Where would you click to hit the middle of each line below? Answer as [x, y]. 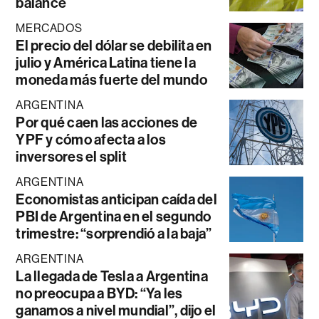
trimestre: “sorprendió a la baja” [114, 234]
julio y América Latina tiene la [106, 63]
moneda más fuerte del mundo [111, 80]
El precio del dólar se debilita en [114, 46]
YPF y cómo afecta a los [91, 140]
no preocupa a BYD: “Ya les [99, 294]
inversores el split [71, 157]
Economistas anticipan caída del [116, 200]
